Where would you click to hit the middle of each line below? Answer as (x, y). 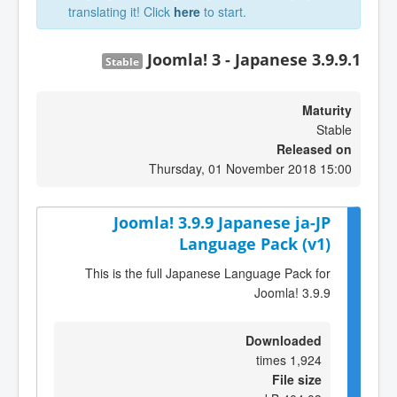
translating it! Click (121, 12)
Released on (314, 149)
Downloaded (284, 340)
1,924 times (306, 359)
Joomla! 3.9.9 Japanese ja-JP (222, 222)
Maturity (327, 110)
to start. (223, 12)
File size (297, 379)
